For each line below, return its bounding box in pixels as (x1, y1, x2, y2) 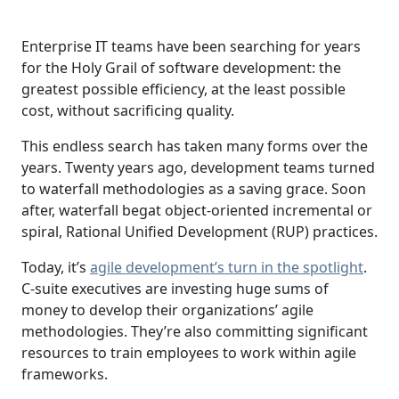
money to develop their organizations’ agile (21, 300, 313, 321)
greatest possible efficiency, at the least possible (21, 79, 346, 100)
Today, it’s (21, 257, 90, 278)
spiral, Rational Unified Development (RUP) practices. (21, 222, 378, 242)
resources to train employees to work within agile (21, 343, 356, 363)
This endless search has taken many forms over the (21, 136, 368, 157)
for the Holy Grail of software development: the (21, 58, 341, 78)
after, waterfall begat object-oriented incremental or (21, 200, 372, 221)
